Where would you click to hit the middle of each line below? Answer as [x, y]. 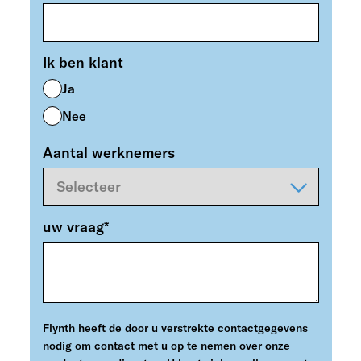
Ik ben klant [83, 62]
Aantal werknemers [108, 153]
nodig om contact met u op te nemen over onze [166, 346]
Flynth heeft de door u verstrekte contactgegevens [175, 328]
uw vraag [73, 227]
